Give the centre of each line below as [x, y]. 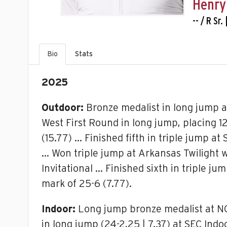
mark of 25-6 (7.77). [87, 184]
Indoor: [59, 209]
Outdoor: [63, 108]
